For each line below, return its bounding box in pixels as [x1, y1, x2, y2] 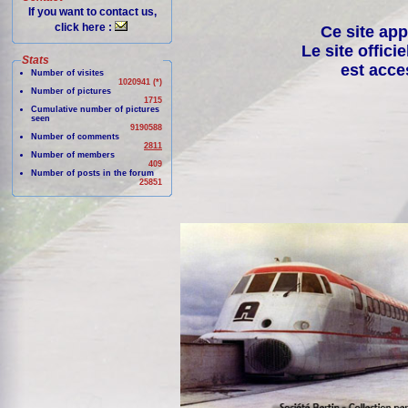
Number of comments [31, 132, 119, 141]
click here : [55, 21, 115, 34]
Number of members [31, 150, 115, 159]
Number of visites [31, 68, 104, 77]
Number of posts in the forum [31, 168, 154, 178]
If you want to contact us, [27, 5, 157, 18]
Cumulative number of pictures [31, 105, 159, 114]
